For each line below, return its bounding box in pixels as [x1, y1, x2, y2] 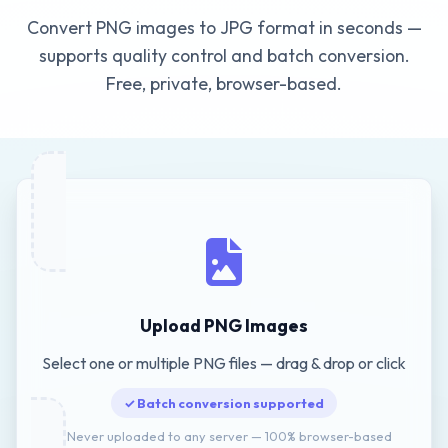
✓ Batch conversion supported [124, 394, 324, 411]
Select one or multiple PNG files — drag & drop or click [42, 353, 406, 373]
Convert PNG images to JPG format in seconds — [26, 16, 422, 39]
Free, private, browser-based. [106, 72, 342, 95]
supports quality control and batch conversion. [38, 44, 410, 67]
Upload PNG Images [140, 314, 308, 337]
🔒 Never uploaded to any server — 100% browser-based [56, 427, 392, 444]
